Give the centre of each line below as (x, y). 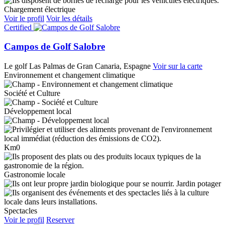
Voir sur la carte (178, 66)
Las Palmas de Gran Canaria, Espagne (90, 66)
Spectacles (21, 211)
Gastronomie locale (35, 175)
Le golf (16, 66)
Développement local (38, 111)
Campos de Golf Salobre (54, 47)
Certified (18, 27)
